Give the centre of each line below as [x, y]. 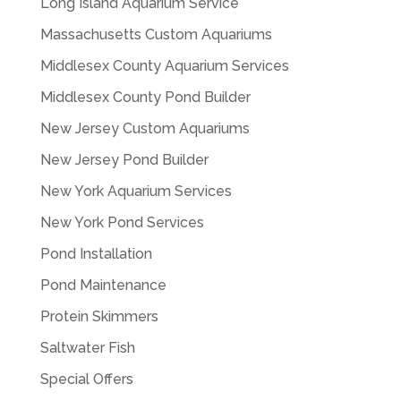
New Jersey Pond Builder [124, 159]
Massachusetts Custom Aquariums [156, 34]
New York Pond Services [122, 222]
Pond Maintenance [103, 285]
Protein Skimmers [99, 316]
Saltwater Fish [87, 347]
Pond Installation [96, 253]
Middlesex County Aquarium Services [164, 65]
